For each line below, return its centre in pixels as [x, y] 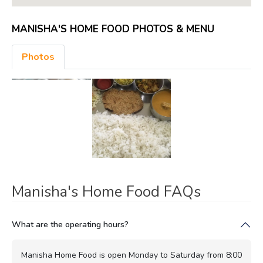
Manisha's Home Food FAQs [106, 191]
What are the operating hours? [70, 224]
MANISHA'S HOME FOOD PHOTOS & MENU [113, 29]
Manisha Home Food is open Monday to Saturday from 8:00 [131, 255]
